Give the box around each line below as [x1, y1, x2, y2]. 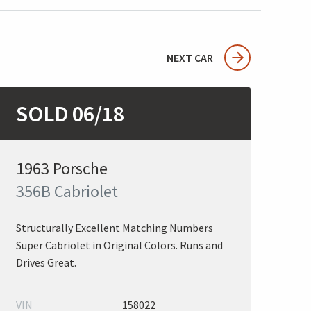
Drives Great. [16, 255, 76, 269]
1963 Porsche [16, 158, 108, 179]
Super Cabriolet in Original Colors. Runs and [16, 238, 223, 252]
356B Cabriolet [16, 180, 118, 202]
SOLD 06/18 [16, 100, 124, 128]
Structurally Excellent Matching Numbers [16, 221, 213, 235]
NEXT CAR [167, 51, 213, 65]
